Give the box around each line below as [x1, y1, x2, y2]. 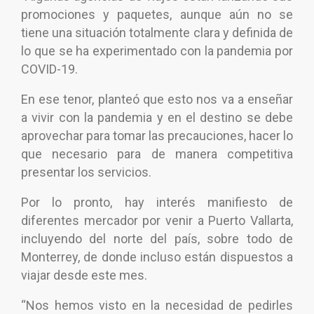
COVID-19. [21, 62, 78, 77]
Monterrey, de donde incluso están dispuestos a [21, 250, 293, 265]
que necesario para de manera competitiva [21, 146, 293, 162]
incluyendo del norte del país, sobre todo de [21, 231, 293, 247]
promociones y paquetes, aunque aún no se [21, 7, 293, 22]
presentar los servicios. [21, 165, 151, 180]
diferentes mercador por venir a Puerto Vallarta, [21, 213, 293, 228]
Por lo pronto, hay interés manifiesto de [21, 195, 293, 210]
